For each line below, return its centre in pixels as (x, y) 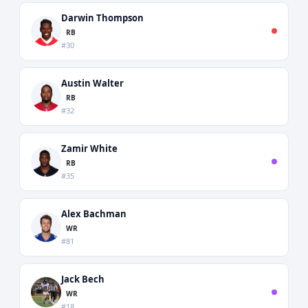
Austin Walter (92, 83)
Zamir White (89, 148)
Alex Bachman (94, 213)
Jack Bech (83, 279)
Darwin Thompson (102, 18)
